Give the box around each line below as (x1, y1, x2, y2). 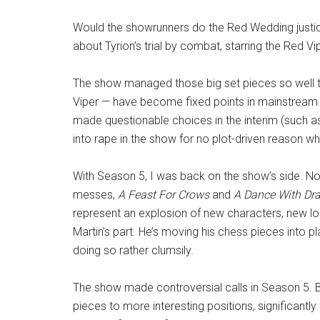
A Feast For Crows (118, 188, 209, 201)
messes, (73, 188, 118, 201)
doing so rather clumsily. (73, 244, 194, 257)
